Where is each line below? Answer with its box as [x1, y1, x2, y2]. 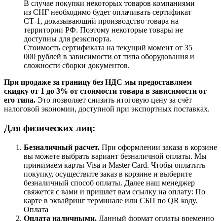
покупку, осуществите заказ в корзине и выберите [24, 169, 192, 178]
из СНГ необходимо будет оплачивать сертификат [24, 8, 191, 17]
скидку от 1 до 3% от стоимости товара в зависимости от [4, 87, 207, 96]
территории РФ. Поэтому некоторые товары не [24, 26, 183, 35]
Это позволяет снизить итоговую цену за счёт [36, 96, 192, 105]
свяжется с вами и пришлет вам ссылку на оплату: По [24, 187, 205, 196]
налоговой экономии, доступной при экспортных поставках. [4, 105, 210, 113]
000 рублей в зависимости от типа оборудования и [24, 52, 194, 61]
